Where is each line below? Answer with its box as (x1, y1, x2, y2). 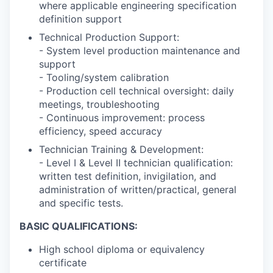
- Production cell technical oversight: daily (39, 85, 234, 97)
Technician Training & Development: (39, 143, 204, 156)
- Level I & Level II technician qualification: (39, 157, 233, 169)
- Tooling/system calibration (39, 71, 169, 84)
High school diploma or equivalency (39, 243, 205, 256)
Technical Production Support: (39, 31, 179, 44)
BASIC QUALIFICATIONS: (19, 220, 138, 233)
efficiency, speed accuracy (39, 125, 162, 138)
